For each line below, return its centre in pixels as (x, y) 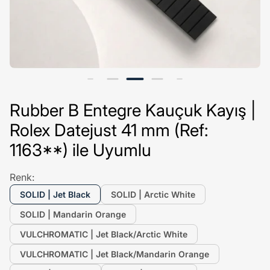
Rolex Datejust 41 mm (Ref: (109, 130)
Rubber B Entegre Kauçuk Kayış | (133, 110)
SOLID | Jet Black (55, 194)
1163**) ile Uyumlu (80, 150)
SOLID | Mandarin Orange (73, 214)
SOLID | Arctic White (153, 194)
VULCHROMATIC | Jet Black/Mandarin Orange (115, 254)
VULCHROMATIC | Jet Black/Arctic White (104, 234)
